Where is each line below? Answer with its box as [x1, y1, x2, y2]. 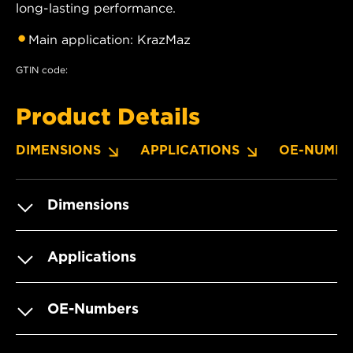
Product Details [16, 102, 200, 129]
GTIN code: [16, 63, 68, 76]
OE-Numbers [47, 299, 139, 317]
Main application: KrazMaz [28, 31, 191, 47]
